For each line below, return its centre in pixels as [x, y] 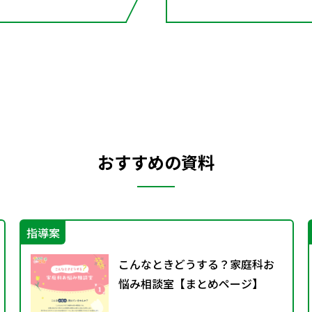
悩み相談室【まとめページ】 [191, 283]
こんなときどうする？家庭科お [196, 264]
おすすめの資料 [156, 162]
